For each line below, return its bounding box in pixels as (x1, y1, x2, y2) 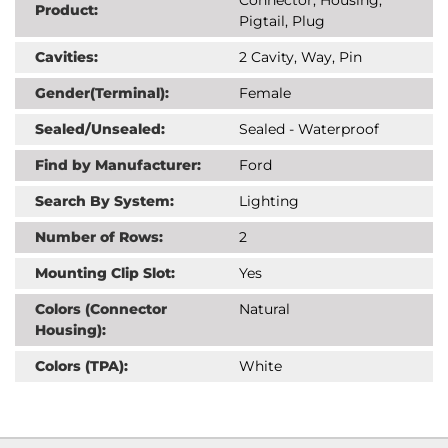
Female (239, 83, 291, 102)
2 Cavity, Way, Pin (239, 47, 362, 66)
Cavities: (35, 47, 98, 66)
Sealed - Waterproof (239, 119, 379, 138)
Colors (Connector (35, 299, 167, 318)
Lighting (239, 191, 299, 210)
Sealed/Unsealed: (35, 119, 165, 138)
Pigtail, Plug (239, 11, 325, 30)
